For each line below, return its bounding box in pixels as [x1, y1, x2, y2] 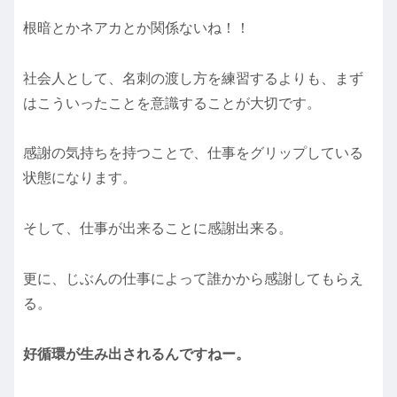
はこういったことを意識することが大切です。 [23, 95, 321, 111]
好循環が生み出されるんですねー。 [23, 346, 250, 362]
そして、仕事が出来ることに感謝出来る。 [23, 221, 292, 237]
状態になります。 [23, 170, 136, 186]
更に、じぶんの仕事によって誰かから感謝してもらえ [23, 271, 363, 287]
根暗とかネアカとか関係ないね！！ [23, 19, 250, 35]
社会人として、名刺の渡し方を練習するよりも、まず [23, 70, 363, 86]
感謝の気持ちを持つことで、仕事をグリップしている [23, 145, 363, 161]
